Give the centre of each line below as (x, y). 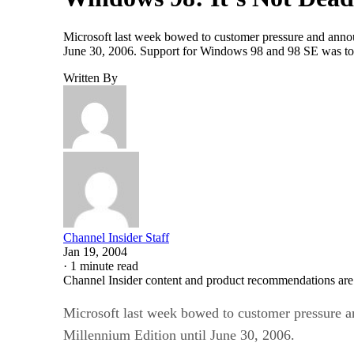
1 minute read (104, 265)
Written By (90, 77)
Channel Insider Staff (116, 237)
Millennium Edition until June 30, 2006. (179, 335)
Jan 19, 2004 (95, 251)
